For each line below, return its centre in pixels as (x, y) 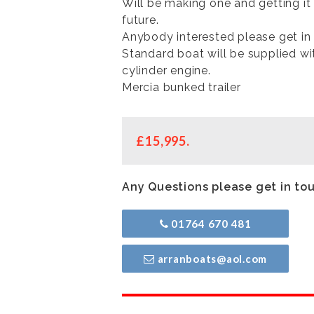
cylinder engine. (166, 70)
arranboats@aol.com (211, 258)
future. (140, 20)
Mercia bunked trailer (181, 87)
